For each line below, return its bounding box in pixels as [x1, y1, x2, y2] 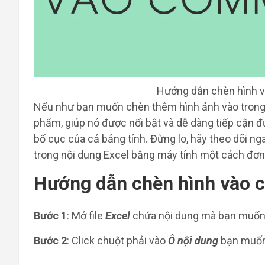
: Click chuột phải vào [67, 234, 168, 247]
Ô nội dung [168, 234, 218, 247]
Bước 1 [34, 209, 67, 222]
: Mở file [67, 209, 105, 222]
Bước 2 [34, 234, 67, 247]
